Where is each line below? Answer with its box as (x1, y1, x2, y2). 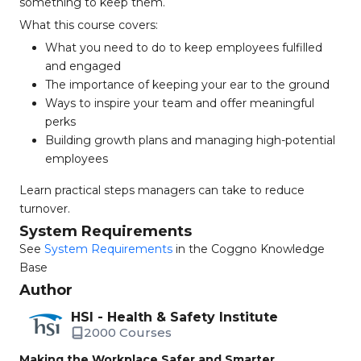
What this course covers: (19, 18, 158, 32)
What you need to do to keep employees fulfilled (45, 40, 322, 55)
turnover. (19, 201, 70, 216)
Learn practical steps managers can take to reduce (19, 183, 305, 197)
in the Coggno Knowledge (172, 242, 325, 256)
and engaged (45, 59, 121, 73)
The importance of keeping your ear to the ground (45, 77, 330, 92)
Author (19, 281, 73, 299)
